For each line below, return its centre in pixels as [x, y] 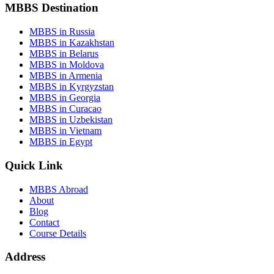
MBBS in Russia [62, 32]
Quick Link [34, 165]
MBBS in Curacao [65, 109]
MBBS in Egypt [61, 142]
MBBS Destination [52, 8]
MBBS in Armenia [66, 76]
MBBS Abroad [59, 189]
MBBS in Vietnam [65, 131]
